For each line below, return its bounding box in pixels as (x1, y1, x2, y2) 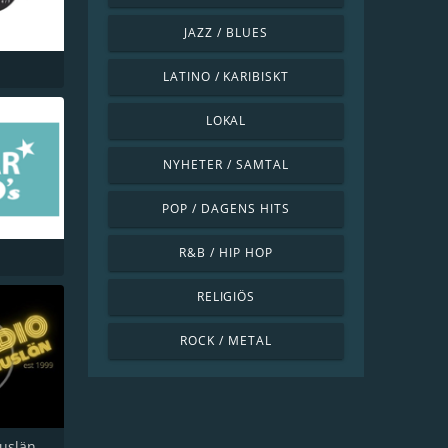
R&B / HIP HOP (179, 244, 273, 261)
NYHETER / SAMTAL (163, 156, 289, 173)
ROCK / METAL (180, 332, 272, 349)
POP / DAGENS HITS (162, 200, 290, 217)
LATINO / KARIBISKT (162, 68, 290, 85)
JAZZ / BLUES (184, 24, 268, 41)
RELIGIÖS (196, 288, 256, 305)
